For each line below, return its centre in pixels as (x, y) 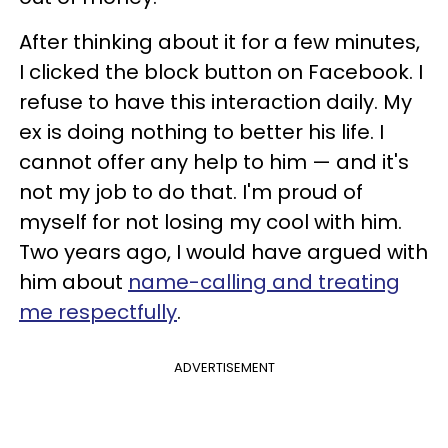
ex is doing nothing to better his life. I (201, 132)
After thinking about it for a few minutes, (219, 42)
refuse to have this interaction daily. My (215, 102)
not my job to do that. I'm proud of (191, 192)
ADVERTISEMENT (224, 367)
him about (73, 282)
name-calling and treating (264, 282)
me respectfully (98, 312)
